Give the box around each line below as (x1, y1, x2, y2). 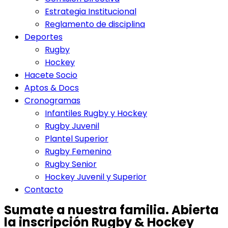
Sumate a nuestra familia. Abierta (4, 202, 219, 218)
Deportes (24, 31, 63, 43)
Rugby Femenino (45, 146, 111, 157)
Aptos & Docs (24, 82, 79, 94)
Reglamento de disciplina (45, 18, 145, 30)
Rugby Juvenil (45, 120, 99, 132)
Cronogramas (24, 95, 80, 106)
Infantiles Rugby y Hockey (45, 107, 147, 119)
